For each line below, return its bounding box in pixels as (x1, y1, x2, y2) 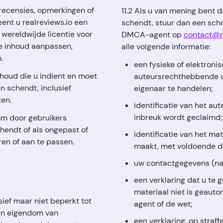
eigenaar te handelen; (134, 83, 213, 94)
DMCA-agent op (121, 29, 184, 40)
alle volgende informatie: (121, 41, 211, 52)
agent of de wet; (134, 199, 193, 209)
